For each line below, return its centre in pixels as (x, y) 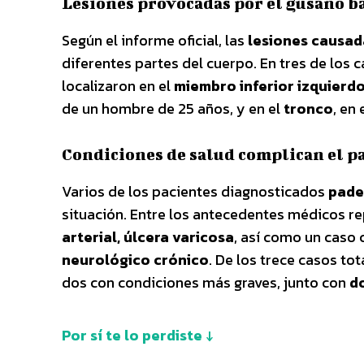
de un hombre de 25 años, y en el (173, 108)
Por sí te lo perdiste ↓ (137, 335)
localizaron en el (118, 85)
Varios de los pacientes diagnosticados (195, 191)
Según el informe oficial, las (155, 40)
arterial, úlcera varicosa (148, 236)
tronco (308, 108)
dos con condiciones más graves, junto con (206, 282)
